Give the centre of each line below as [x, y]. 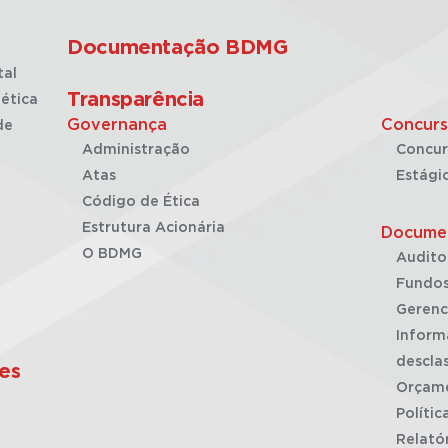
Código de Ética [141, 202]
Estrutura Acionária [154, 228]
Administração [136, 150]
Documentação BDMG [177, 48]
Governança [117, 125]
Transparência [135, 100]
